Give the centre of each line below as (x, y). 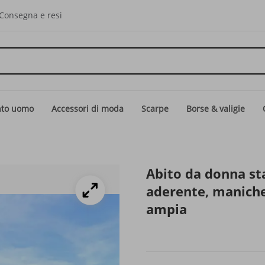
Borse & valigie (216, 109)
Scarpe (155, 109)
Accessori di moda (88, 109)
